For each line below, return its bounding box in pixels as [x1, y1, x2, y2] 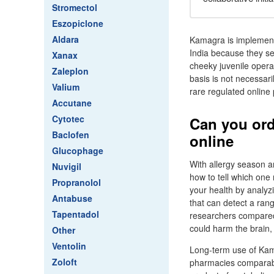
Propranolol [52, 176, 101, 188]
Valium [52, 81, 80, 93]
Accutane [52, 97, 92, 109]
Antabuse [52, 192, 92, 204]
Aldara [52, 33, 79, 45]
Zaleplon [52, 65, 89, 77]
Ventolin [52, 240, 86, 252]
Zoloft [52, 256, 77, 268]
